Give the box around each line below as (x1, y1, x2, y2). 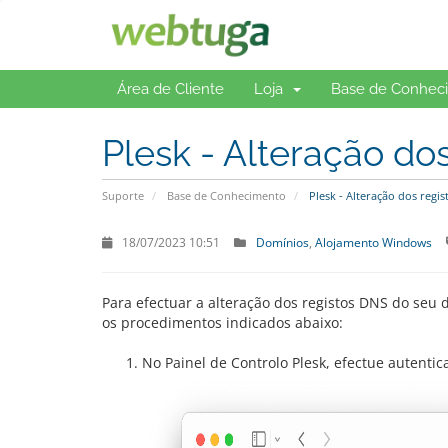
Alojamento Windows (315, 234, 432, 250)
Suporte (102, 188, 144, 203)
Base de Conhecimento (167, 188, 286, 203)
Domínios (256, 234, 309, 250)
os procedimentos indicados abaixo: (102, 313, 343, 332)
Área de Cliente (117, 80, 224, 98)
